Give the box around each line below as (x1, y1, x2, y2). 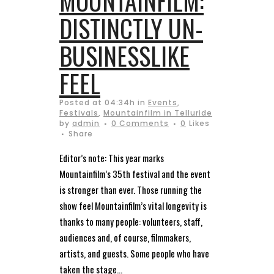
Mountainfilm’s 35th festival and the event (59, 166, 210, 180)
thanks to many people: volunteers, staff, (59, 214, 202, 228)
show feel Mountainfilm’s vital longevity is (59, 198, 207, 212)
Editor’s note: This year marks (59, 150, 164, 165)
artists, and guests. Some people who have (59, 246, 209, 260)
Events (148, 97, 177, 108)
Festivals (59, 107, 98, 118)
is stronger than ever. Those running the (59, 182, 202, 196)
